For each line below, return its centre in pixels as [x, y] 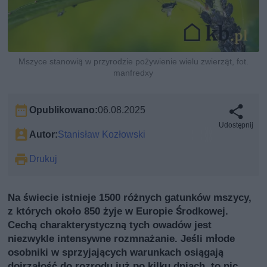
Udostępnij [236, 125]
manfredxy [133, 72]
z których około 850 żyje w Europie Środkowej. [118, 211]
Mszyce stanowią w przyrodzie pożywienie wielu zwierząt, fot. [133, 61]
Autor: [44, 134]
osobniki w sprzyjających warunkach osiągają [116, 252]
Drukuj [44, 159]
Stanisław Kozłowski [102, 134]
